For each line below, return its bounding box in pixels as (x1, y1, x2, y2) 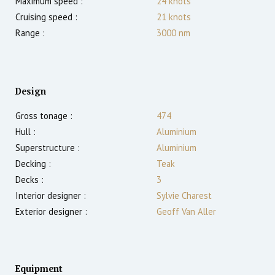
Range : (15, 27, 45, 39)
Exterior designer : (15, 206, 87, 218)
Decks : (15, 174, 44, 186)
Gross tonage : (15, 110, 72, 122)
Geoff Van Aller (157, 206, 216, 218)
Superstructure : (15, 142, 80, 154)
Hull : (15, 126, 36, 138)
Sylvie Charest (157, 190, 212, 202)
